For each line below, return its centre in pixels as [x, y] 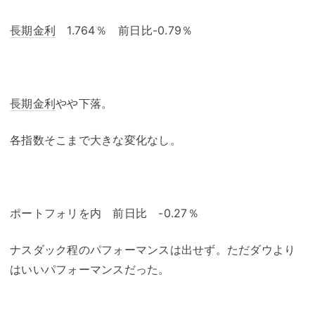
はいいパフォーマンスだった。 [90, 269]
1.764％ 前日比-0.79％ [124, 30]
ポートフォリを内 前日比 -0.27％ [104, 213]
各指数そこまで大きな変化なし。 [96, 140]
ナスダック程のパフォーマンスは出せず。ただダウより [153, 250]
